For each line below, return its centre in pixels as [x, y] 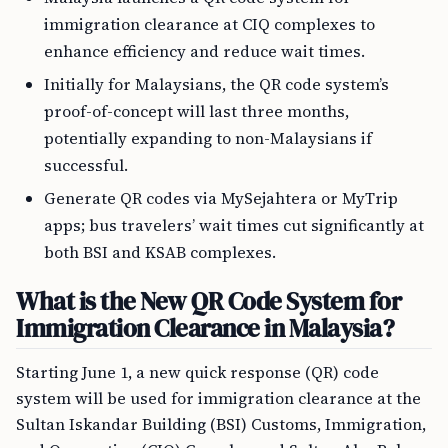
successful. [86, 164]
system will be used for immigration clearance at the [218, 397]
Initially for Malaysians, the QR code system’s [216, 83]
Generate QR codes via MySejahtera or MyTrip [221, 197]
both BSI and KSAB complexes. [160, 251]
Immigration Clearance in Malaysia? [205, 327]
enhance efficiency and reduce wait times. [204, 50]
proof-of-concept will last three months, [196, 110]
